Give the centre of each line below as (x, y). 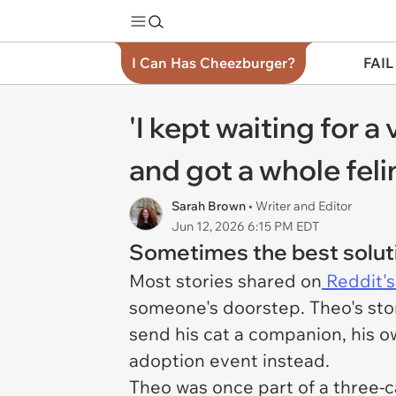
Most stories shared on (225, 281)
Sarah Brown (210, 206)
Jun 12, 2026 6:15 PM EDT (245, 226)
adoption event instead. (229, 360)
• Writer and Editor (300, 206)
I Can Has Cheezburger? (213, 63)
